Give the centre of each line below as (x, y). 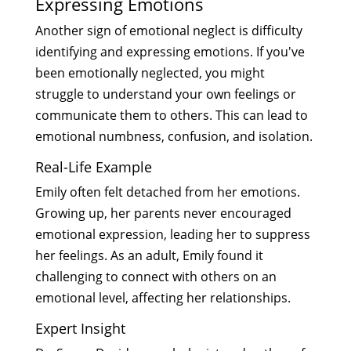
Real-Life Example (93, 166)
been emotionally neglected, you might (150, 72)
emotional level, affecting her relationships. (163, 297)
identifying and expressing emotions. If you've (170, 51)
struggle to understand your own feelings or (165, 94)
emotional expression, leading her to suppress (172, 234)
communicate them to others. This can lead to (171, 115)
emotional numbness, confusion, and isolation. (174, 136)
